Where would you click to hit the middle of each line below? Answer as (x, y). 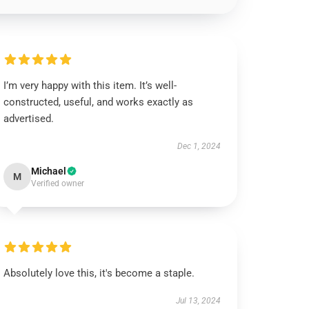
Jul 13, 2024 (198, 301)
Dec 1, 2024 (199, 146)
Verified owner (58, 183)
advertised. (29, 119)
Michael (49, 171)
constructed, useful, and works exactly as (99, 102)
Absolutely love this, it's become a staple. (99, 273)
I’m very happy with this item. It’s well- (90, 86)
